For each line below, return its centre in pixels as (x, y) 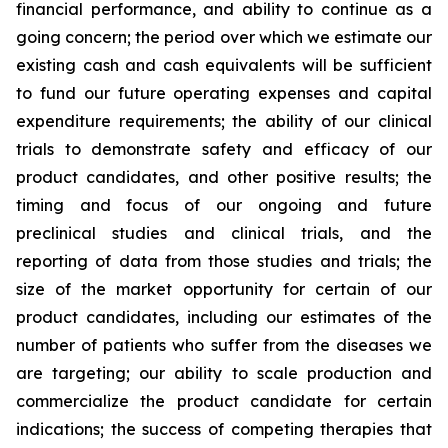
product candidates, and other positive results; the (224, 177)
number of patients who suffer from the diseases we (224, 345)
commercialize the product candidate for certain (224, 401)
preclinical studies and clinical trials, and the (224, 233)
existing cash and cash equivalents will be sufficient (224, 65)
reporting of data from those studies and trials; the (224, 261)
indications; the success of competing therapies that (224, 429)
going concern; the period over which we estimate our (224, 37)
